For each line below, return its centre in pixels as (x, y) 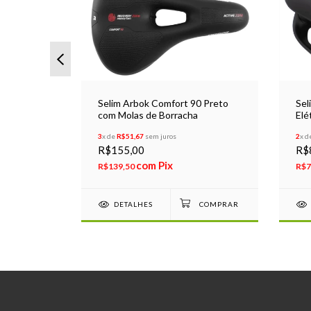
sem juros (160, 136)
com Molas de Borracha (148, 115)
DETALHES (133, 204)
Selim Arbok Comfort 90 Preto (163, 103)
